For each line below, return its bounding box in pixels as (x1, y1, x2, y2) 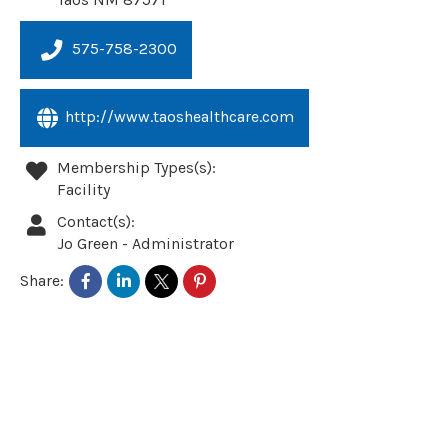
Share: (20, 271, 64, 291)
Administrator (132, 233, 235, 253)
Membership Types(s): (57, 157, 217, 177)
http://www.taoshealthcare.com (65, 106, 294, 126)
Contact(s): (57, 211, 136, 231)
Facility (57, 179, 111, 199)
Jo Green (57, 233, 123, 253)
